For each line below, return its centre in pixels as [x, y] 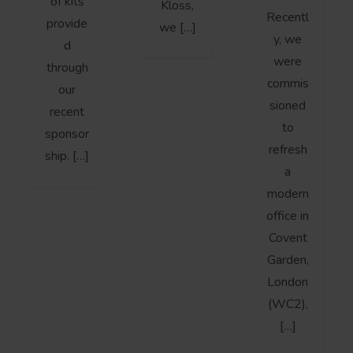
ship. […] [67, 156]
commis [288, 83]
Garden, [288, 260]
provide [67, 24]
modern [288, 193]
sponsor [67, 134]
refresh [288, 149]
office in [288, 216]
